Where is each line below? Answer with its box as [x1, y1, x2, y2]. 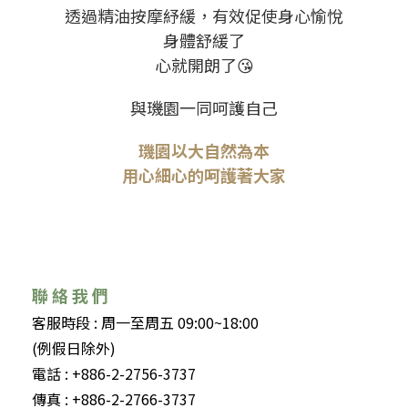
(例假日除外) [32, 337, 116, 360]
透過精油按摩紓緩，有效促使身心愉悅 [65, 4, 343, 28]
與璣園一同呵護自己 [130, 96, 278, 120]
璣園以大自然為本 [138, 138, 270, 163]
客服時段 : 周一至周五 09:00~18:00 [32, 311, 259, 334]
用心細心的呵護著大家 [122, 163, 286, 188]
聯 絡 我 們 [32, 283, 108, 308]
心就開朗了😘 [154, 53, 254, 77]
